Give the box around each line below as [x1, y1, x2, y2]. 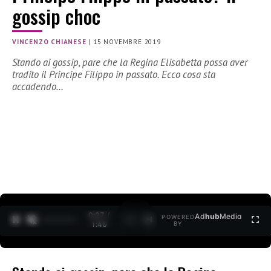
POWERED [162, 214, 195, 221]
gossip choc [12, 2, 100, 31]
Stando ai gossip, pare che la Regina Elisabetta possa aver [12, 56, 247, 70]
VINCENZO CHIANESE [12, 38, 87, 47]
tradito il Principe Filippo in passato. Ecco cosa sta [12, 68, 215, 82]
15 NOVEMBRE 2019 [93, 38, 161, 47]
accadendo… [12, 80, 64, 94]
